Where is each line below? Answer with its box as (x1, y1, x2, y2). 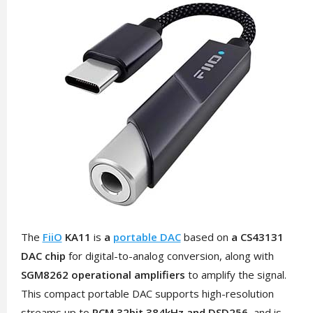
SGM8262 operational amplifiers (20, 268, 185, 282)
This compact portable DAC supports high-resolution (20, 286, 274, 300)
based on (180, 230, 231, 244)
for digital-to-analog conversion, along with (65, 249, 274, 263)
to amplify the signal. (184, 268, 286, 282)
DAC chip (20, 249, 66, 263)
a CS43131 (231, 230, 284, 244)
